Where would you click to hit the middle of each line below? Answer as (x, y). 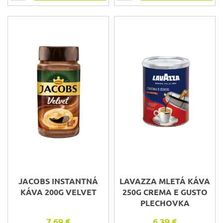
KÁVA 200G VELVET (58, 192)
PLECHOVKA (165, 203)
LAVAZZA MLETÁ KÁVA (165, 181)
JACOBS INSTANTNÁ (58, 181)
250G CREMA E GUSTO (165, 192)
